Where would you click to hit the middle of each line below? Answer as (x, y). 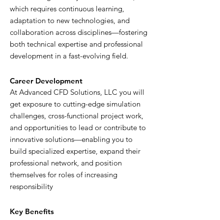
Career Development (46, 81)
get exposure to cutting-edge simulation (75, 104)
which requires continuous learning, (67, 9)
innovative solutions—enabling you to (71, 139)
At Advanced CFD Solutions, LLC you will (77, 92)
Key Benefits (32, 211)
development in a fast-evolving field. (69, 56)
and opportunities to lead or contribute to (78, 127)
